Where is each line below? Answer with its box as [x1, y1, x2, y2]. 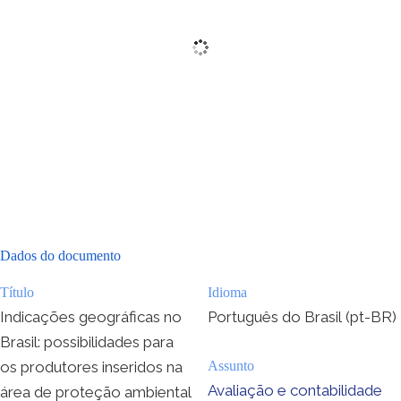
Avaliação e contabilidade [208, 380, 382, 399]
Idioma [208, 284, 247, 300]
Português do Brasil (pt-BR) [208, 307, 397, 326]
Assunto [208, 357, 254, 373]
